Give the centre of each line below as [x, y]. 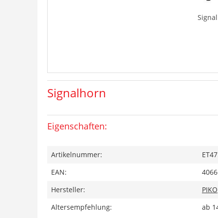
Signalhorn [77, 93]
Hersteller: [68, 190]
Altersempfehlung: [82, 207]
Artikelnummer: [77, 154]
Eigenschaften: [77, 126]
